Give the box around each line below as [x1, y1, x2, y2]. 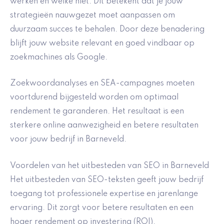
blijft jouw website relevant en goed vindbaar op [10, 39, 194, 47]
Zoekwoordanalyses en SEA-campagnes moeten [10, 79, 194, 88]
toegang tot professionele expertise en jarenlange [10, 189, 198, 198]
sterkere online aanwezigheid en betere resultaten [10, 121, 198, 130]
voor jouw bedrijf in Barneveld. [10, 135, 126, 144]
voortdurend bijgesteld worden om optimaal [10, 93, 178, 102]
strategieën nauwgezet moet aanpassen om [10, 11, 175, 19]
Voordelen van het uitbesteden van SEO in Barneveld [10, 161, 209, 170]
